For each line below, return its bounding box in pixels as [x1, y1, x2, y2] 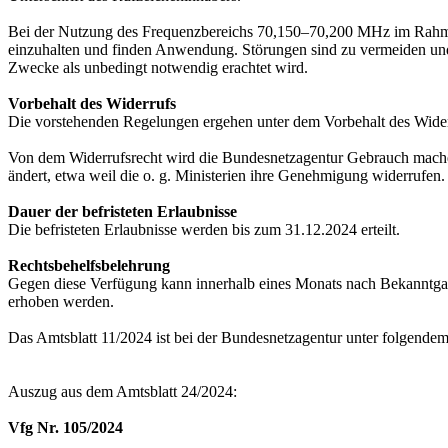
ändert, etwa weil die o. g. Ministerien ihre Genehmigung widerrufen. [8, 167, 445, 185]
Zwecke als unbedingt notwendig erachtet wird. [8, 59, 308, 77]
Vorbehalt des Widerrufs [8, 95, 176, 113]
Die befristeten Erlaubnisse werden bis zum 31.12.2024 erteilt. [8, 221, 400, 239]
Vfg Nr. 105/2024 [8, 419, 123, 437]
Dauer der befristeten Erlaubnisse [8, 203, 237, 221]
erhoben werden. [8, 293, 114, 311]
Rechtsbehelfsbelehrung [8, 257, 170, 275]
